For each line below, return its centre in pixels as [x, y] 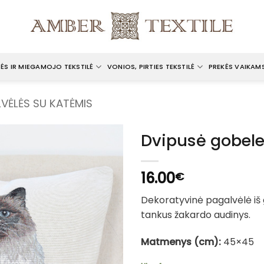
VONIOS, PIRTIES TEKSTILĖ [151, 67]
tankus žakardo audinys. [196, 215]
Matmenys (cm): [181, 242]
